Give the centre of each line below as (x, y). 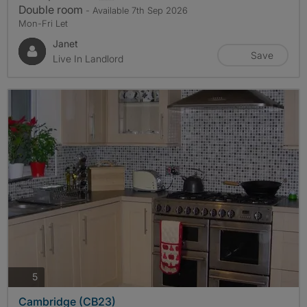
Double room (52, 9)
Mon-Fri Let (43, 23)
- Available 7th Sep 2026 (137, 10)
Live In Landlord (88, 58)
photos (52, 276)
